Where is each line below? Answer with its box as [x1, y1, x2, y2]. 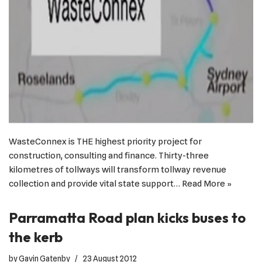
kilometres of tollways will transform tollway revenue [9, 164, 226, 175]
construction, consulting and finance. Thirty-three [9, 150, 209, 161]
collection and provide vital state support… [9, 178, 182, 189]
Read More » [182, 178, 232, 189]
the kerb [9, 228, 63, 246]
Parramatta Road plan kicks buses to [9, 209, 246, 227]
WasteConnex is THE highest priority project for [9, 136, 202, 147]
